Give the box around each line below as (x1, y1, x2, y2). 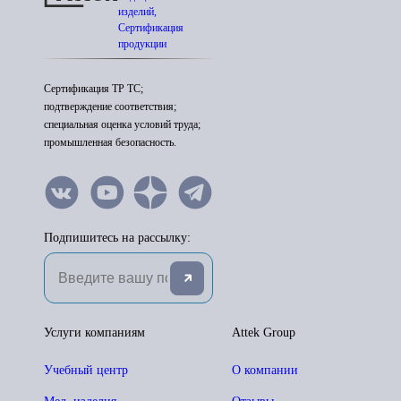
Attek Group (232, 326, 295, 339)
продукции (118, 38, 166, 50)
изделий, (118, 5, 157, 18)
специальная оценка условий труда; (44, 118, 200, 131)
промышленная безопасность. (44, 136, 176, 149)
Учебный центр (44, 363, 128, 377)
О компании (232, 363, 298, 377)
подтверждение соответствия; (44, 100, 176, 113)
